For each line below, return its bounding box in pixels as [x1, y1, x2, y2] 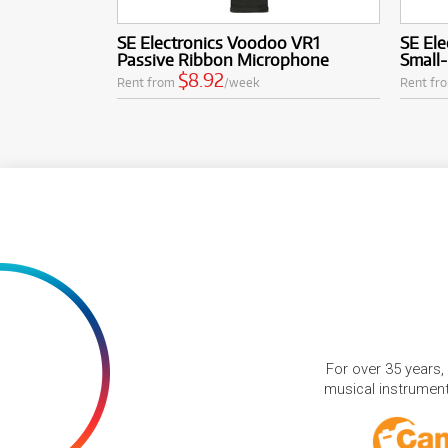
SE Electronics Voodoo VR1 [117, 31, 319, 53]
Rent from [117, 73, 178, 90]
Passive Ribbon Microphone [117, 48, 329, 70]
